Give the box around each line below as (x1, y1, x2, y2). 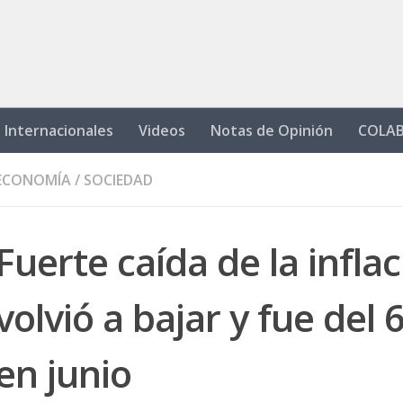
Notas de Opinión (210, 121, 333, 140)
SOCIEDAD (84, 170, 153, 190)
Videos (139, 121, 185, 140)
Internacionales (4, 121, 113, 140)
